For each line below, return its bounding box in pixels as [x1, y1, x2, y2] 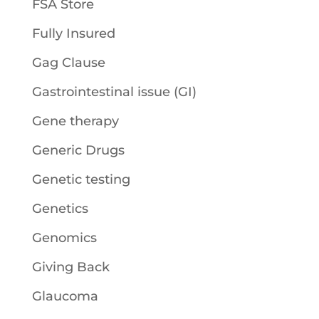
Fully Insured [31, 25, 115, 41]
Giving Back [31, 258, 110, 275]
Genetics [31, 200, 88, 216]
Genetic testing [31, 171, 130, 187]
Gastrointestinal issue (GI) [31, 83, 197, 100]
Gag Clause [31, 54, 105, 70]
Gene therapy [31, 113, 119, 129]
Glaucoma [31, 288, 98, 304]
